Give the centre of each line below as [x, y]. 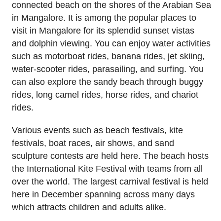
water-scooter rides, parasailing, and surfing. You [108, 69]
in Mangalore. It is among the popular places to [104, 18]
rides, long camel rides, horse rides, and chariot [105, 94]
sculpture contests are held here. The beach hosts [110, 156]
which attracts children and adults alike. [89, 207]
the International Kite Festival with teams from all [107, 169]
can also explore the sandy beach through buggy [108, 82]
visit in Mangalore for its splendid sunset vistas [103, 30]
